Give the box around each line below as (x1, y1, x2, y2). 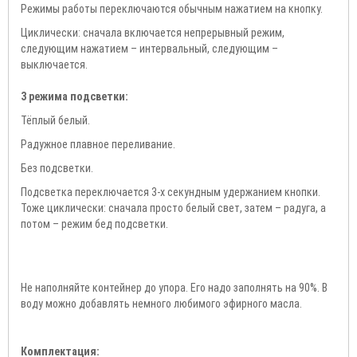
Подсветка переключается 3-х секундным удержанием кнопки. (21, 185, 320, 198)
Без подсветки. (21, 161, 93, 175)
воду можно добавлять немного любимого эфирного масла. (21, 296, 302, 310)
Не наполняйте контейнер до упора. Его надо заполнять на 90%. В (21, 280, 328, 294)
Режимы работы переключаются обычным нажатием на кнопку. (21, 2, 323, 15)
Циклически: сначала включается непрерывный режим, (21, 25, 284, 39)
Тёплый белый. (21, 113, 90, 127)
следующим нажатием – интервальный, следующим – (21, 41, 278, 55)
